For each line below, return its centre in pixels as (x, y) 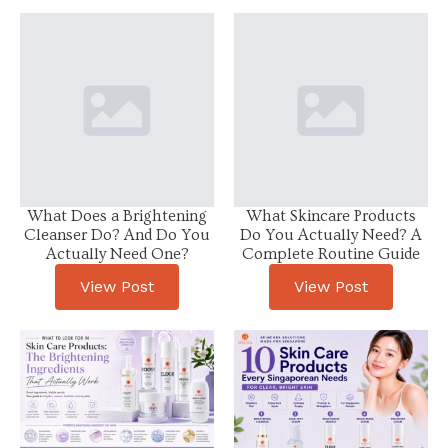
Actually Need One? (117, 253)
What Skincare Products (331, 215)
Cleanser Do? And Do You (117, 234)
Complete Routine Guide (331, 253)
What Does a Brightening (117, 215)
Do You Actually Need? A (331, 234)
